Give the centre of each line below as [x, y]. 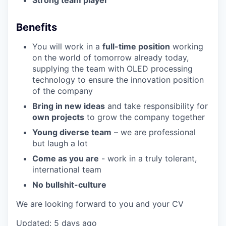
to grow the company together [145, 117]
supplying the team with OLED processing [112, 69]
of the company [63, 91]
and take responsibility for [156, 106]
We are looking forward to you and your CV [100, 204]
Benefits [37, 27]
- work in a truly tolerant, [148, 158]
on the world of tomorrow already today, [110, 58]
